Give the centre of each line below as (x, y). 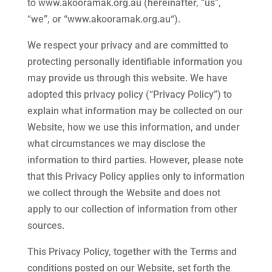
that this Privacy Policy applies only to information (136, 176)
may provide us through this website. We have (127, 78)
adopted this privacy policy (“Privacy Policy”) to (129, 94)
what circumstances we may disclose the (116, 144)
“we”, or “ (47, 19)
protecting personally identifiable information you (134, 62)
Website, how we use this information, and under (133, 127)
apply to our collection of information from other (132, 209)
